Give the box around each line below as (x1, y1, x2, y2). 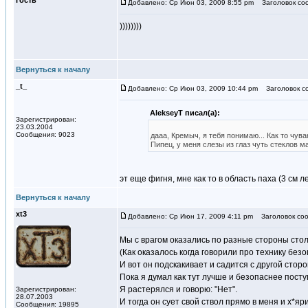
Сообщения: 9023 (16, 131, 75, 138)
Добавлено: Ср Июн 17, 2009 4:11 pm (128, 212, 253, 220)
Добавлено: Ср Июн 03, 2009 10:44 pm (128, 85, 258, 92)
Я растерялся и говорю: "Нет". (120, 285, 237, 294)
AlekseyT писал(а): (149, 109, 220, 117)
